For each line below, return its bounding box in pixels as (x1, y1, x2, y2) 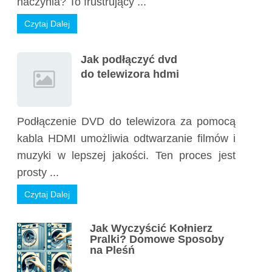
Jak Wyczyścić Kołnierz (90, 222, 212, 234)
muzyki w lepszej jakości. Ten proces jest (17, 149, 236, 161)
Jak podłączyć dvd (81, 53, 177, 66)
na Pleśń (90, 244, 135, 256)
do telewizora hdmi (81, 68, 179, 80)
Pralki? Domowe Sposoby (90, 233, 224, 245)
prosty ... (17, 166, 59, 178)
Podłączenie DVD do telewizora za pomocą (17, 115, 236, 127)
